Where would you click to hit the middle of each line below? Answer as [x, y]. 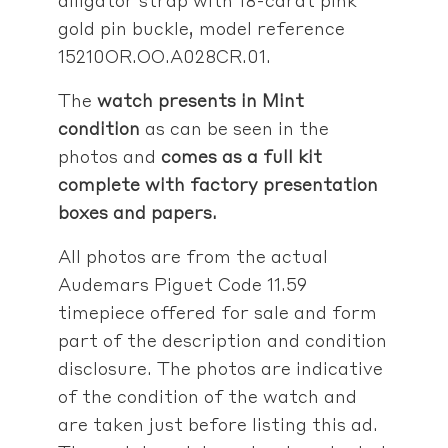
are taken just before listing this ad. [217, 423]
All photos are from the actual [192, 255]
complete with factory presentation [217, 183]
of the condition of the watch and [207, 395]
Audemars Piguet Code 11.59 [182, 283]
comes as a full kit [241, 155]
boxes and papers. [137, 211]
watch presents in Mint [200, 99]
